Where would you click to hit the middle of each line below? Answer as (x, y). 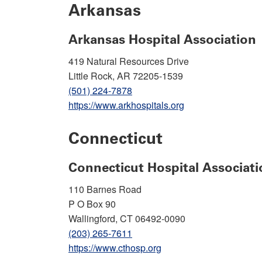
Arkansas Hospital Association (162, 39)
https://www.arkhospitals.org (126, 105)
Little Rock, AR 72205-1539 (126, 75)
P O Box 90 (92, 204)
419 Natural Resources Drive (129, 61)
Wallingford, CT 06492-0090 (127, 218)
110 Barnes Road (105, 189)
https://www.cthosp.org (115, 247)
